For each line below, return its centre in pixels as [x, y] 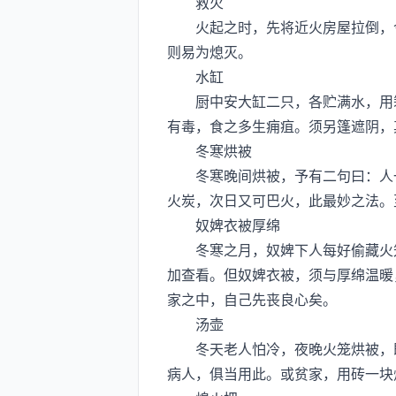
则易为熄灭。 [209, 51]
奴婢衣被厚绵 [224, 225]
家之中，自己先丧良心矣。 [252, 299]
